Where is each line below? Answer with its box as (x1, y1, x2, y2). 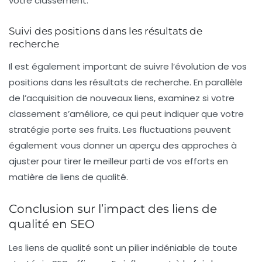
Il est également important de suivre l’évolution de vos (9, 60, 247, 73)
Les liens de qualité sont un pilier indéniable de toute (9, 242, 237, 254)
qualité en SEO (9, 217, 95, 232)
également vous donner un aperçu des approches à (9, 139, 237, 152)
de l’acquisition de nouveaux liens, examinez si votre (9, 92, 235, 105)
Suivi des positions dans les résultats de (9, 25, 202, 37)
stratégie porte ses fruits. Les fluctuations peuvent (9, 123, 231, 136)
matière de (9, 171, 60, 184)
